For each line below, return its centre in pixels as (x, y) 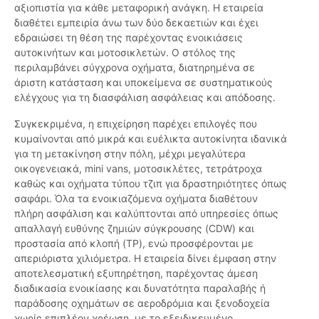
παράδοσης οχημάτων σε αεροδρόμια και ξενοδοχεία (142, 303)
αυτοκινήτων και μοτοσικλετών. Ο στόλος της (125, 53)
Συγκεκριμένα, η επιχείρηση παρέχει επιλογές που (136, 124)
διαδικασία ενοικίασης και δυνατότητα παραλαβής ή (140, 288)
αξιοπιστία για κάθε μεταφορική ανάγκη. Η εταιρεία (139, 8)
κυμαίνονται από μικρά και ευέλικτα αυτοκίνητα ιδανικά (151, 139)
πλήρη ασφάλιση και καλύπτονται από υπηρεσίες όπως (146, 214)
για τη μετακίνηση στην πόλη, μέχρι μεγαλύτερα (130, 154)
